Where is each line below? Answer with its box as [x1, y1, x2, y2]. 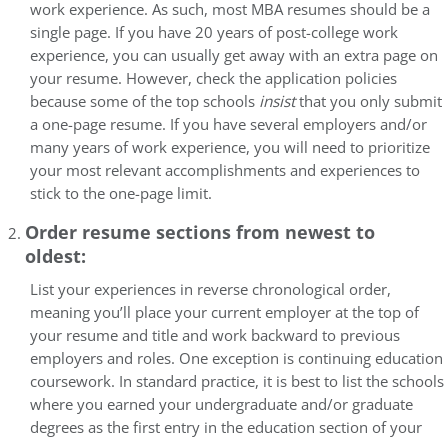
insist [259, 91, 295, 112]
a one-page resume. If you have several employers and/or [30, 114, 427, 135]
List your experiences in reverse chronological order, [30, 279, 391, 300]
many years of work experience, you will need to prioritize [30, 137, 430, 158]
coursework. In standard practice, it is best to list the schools [30, 371, 444, 392]
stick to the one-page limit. [30, 183, 212, 204]
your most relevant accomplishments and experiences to [30, 160, 420, 181]
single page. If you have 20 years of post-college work [30, 22, 398, 43]
